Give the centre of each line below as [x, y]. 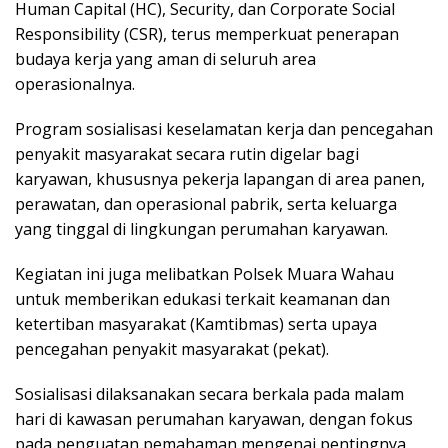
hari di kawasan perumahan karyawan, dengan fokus [214, 419]
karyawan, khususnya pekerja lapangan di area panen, [220, 179]
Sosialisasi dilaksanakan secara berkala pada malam [209, 394]
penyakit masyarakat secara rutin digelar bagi [187, 154]
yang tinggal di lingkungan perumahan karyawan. [201, 229]
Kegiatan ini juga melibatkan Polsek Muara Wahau [204, 274]
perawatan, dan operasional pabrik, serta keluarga [206, 204]
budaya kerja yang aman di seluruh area [165, 59]
